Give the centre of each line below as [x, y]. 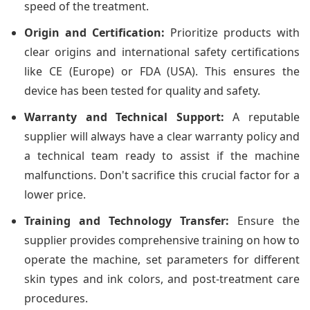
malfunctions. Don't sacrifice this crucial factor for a [162, 175]
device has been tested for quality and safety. [142, 90]
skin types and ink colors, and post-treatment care [162, 279]
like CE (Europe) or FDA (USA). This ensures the [162, 71]
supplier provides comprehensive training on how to [162, 240]
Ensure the [264, 220]
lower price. [55, 194]
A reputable [262, 117]
